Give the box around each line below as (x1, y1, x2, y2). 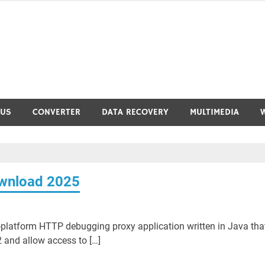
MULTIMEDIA (190, 106, 239, 118)
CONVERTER (33, 106, 80, 118)
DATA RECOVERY (102, 106, 169, 118)
